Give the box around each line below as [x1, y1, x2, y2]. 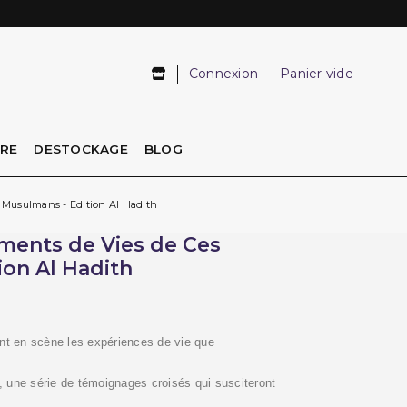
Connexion [188, 65, 259, 82]
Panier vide [280, 65, 353, 82]
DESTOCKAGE [34, 142, 128, 156]
